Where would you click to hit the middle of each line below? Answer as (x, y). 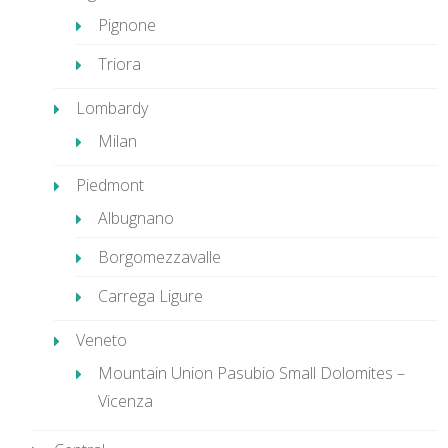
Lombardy (112, 108)
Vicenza (125, 401)
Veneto (101, 340)
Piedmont (110, 185)
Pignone (127, 25)
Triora (119, 64)
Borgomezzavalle (159, 257)
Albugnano (136, 218)
